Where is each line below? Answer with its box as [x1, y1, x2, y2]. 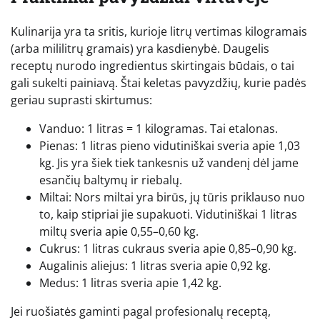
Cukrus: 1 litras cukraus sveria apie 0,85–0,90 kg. [39, 241, 296, 257]
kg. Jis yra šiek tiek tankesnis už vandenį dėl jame [39, 155, 299, 171]
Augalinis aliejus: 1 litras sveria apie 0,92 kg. [39, 258, 271, 274]
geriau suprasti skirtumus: [11, 92, 152, 109]
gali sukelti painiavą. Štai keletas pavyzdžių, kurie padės [11, 75, 306, 91]
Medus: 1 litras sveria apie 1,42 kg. [39, 275, 221, 291]
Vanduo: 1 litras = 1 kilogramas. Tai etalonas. [39, 121, 278, 137]
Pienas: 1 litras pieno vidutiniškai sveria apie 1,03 [39, 138, 300, 154]
